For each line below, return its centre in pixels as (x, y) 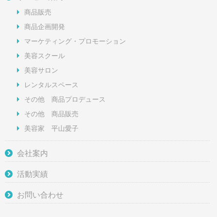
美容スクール (45, 55)
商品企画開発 (45, 26)
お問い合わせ (40, 195)
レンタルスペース (51, 85)
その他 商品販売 (51, 114)
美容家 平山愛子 (51, 128)
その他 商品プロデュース (65, 99)
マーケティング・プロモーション (75, 41)
